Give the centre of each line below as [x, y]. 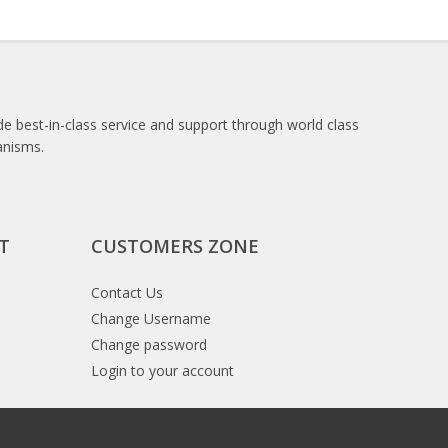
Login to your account [162, 370]
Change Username [151, 318]
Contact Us [127, 292]
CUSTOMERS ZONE [175, 246]
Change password [149, 344]
